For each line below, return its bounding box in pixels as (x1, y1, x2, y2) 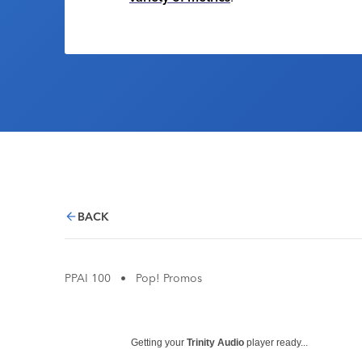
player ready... (244, 337, 308, 348)
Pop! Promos (136, 271, 202, 285)
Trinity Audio (187, 337, 244, 348)
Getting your (131, 337, 187, 348)
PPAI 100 (65, 271, 111, 285)
